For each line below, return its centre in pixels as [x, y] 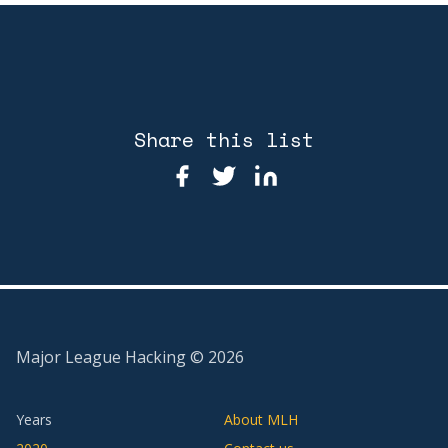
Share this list [224, 139]
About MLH [261, 420]
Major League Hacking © [112, 357]
